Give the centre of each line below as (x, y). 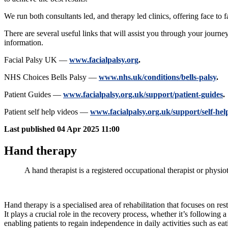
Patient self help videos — (47, 111)
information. (24, 42)
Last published (30, 129)
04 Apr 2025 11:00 (88, 129)
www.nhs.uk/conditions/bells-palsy (158, 77)
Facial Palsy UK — (37, 60)
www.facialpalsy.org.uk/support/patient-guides (143, 94)
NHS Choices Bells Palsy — (51, 77)
